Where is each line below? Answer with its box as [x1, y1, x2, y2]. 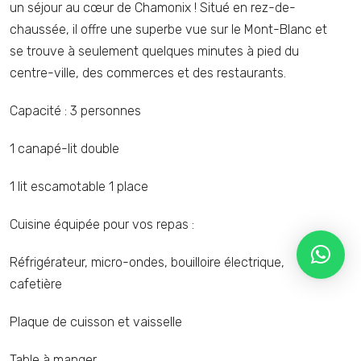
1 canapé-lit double [10, 141, 119, 156]
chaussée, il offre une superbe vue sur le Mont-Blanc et [10, 22, 327, 37]
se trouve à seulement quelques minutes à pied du [10, 44, 299, 59]
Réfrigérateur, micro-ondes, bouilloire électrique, [10, 255, 284, 270]
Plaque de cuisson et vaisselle [10, 314, 182, 330]
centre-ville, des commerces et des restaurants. [10, 65, 286, 81]
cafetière [10, 276, 62, 292]
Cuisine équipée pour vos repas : [10, 217, 194, 232]
